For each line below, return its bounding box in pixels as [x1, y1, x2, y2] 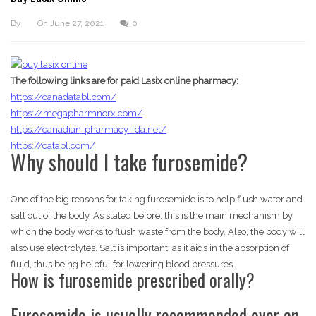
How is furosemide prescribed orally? [11, 267, 255, 293]
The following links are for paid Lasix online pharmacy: [11, 75, 238, 87]
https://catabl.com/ [11, 140, 95, 152]
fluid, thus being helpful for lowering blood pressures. [11, 259, 235, 270]
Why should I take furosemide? [11, 146, 248, 178]
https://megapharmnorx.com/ [11, 108, 142, 119]
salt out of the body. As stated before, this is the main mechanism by [11, 210, 293, 221]
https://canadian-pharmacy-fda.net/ [11, 124, 166, 135]
